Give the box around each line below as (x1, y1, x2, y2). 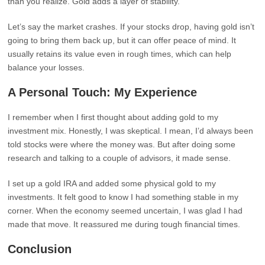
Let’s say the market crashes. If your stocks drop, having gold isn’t (8, 22, 255, 31)
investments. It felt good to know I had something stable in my (8, 192, 239, 202)
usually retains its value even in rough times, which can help (8, 49, 232, 59)
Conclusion (8, 243, 72, 256)
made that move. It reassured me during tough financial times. (8, 219, 241, 229)
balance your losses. (8, 63, 85, 72)
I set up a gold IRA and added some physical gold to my (8, 179, 216, 188)
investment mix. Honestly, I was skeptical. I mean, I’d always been (8, 126, 254, 135)
